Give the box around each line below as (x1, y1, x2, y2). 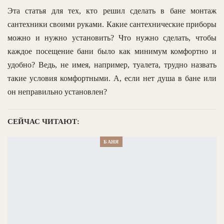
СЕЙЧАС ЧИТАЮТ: (7, 117, 79, 126)
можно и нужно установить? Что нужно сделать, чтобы (7, 33, 216, 42)
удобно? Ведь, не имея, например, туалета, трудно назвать (7, 60, 216, 69)
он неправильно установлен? (7, 87, 107, 96)
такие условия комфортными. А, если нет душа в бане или (7, 74, 216, 83)
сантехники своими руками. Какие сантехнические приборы (7, 20, 216, 29)
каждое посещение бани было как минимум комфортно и (7, 47, 216, 56)
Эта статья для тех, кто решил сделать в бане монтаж (7, 6, 216, 15)
